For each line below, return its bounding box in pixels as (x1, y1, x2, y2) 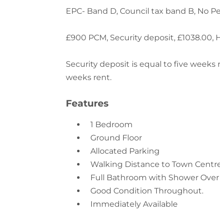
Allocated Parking (90, 122, 160, 132)
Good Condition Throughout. (90, 162, 204, 171)
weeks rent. (66, 48, 112, 58)
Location (66, 200, 113, 213)
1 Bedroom (90, 95, 133, 105)
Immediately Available (90, 175, 178, 185)
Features (66, 73, 109, 85)
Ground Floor (90, 109, 142, 118)
